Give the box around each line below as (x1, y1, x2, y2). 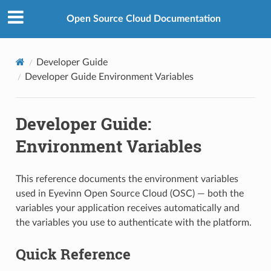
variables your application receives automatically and (15, 203, 240, 213)
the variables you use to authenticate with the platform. (15, 217, 252, 227)
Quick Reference (15, 244, 131, 264)
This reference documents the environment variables (15, 174, 238, 184)
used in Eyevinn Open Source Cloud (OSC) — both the (15, 188, 244, 198)
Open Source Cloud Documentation (66, 14, 221, 24)
